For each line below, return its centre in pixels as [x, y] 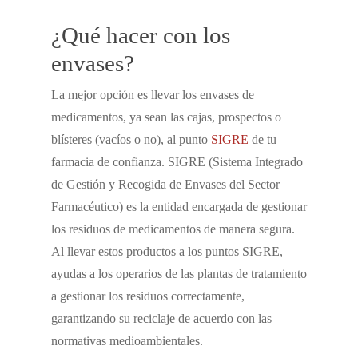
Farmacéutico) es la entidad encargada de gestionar [179, 207]
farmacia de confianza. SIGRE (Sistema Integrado [177, 162]
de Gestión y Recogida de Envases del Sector [165, 184]
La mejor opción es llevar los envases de [153, 95]
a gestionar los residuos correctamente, [148, 296]
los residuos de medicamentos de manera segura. [173, 229]
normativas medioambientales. [127, 341]
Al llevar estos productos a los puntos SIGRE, [167, 251]
